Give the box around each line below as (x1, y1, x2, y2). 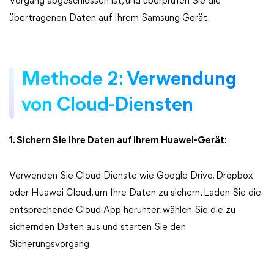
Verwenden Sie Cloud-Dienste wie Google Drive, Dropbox (9, 171, 253, 181)
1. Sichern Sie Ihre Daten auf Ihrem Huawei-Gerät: (9, 136, 227, 146)
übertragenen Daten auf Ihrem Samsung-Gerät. (9, 13, 210, 23)
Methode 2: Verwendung (21, 70, 237, 90)
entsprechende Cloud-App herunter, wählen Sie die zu (9, 206, 235, 215)
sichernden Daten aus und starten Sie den (9, 223, 186, 232)
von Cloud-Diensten (21, 96, 193, 116)
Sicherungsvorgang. (9, 240, 92, 250)
